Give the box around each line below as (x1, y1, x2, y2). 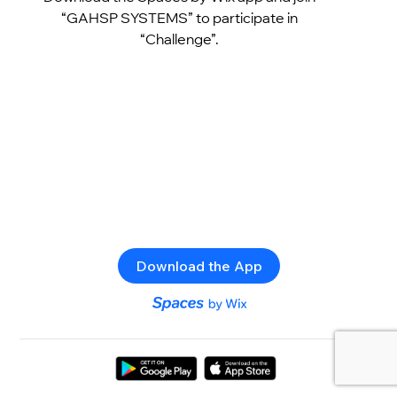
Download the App (135, 256, 262, 275)
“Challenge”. (139, 29, 219, 48)
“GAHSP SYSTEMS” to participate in (60, 8, 298, 27)
